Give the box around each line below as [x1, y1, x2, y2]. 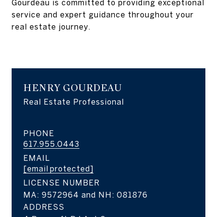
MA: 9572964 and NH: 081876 [23, 190, 148, 199]
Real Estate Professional [23, 97, 124, 106]
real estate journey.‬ [12, 22, 91, 31]
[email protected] [23, 164, 93, 173]
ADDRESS [23, 202, 64, 211]
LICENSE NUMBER [23, 178, 100, 187]
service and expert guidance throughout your [12, 10, 194, 19]
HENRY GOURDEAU [23, 81, 122, 94]
